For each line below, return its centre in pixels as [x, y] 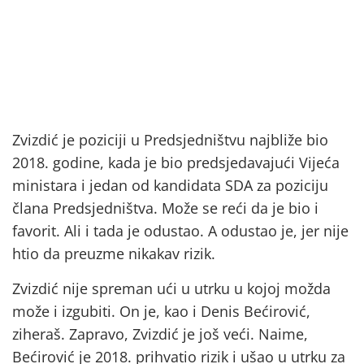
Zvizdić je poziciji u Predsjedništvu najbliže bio [170, 140]
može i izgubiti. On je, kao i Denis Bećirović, [161, 311]
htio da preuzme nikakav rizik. [114, 254]
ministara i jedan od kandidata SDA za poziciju [170, 186]
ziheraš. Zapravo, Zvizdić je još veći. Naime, [160, 334]
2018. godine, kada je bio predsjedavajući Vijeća [176, 163]
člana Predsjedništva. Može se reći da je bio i [165, 208]
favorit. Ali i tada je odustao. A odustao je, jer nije [180, 231]
